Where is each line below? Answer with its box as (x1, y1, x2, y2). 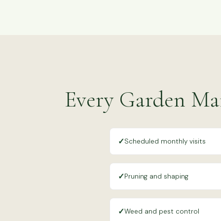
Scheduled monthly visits (124, 137, 206, 146)
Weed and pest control (124, 207, 199, 216)
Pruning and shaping (124, 172, 188, 181)
